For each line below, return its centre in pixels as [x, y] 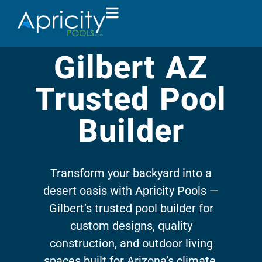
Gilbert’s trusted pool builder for [131, 208]
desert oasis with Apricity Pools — [131, 191]
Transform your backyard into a [131, 173]
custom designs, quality [131, 226]
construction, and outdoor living [131, 243]
